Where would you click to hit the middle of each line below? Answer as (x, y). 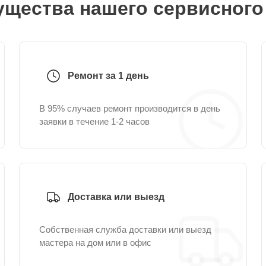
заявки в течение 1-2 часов (94, 121)
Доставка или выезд (116, 197)
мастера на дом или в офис (95, 243)
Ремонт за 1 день (108, 76)
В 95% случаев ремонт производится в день (130, 108)
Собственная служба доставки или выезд (125, 229)
